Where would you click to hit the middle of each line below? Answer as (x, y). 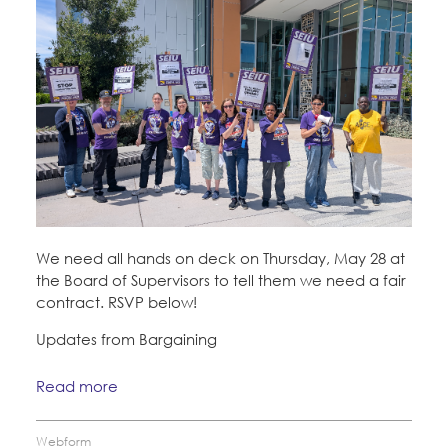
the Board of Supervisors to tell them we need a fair (221, 279)
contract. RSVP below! (116, 301)
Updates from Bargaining (126, 338)
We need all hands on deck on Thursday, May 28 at (220, 257)
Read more (77, 386)
